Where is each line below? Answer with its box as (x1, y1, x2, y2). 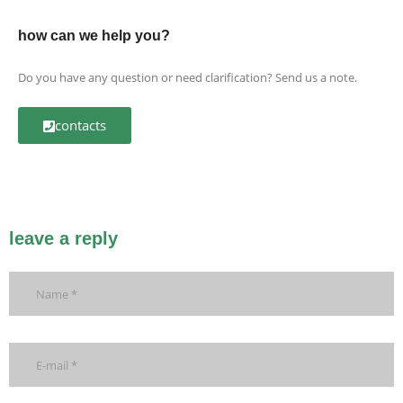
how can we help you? (18, 27, 170, 43)
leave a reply (9, 228, 118, 248)
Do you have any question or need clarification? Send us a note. (18, 68, 357, 85)
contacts (55, 115, 106, 134)
